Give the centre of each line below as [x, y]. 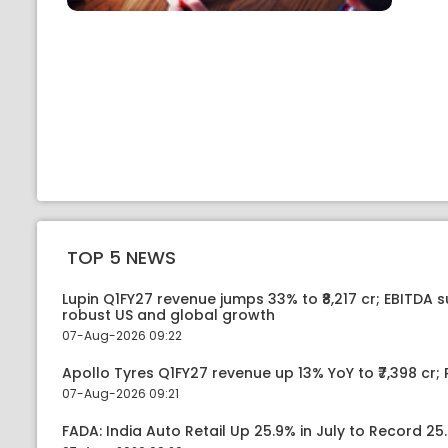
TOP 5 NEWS [121, 257]
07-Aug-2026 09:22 [122, 335]
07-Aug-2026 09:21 [120, 393]
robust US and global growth [168, 315]
